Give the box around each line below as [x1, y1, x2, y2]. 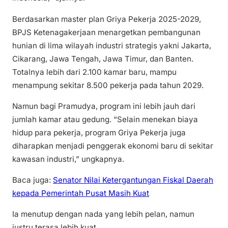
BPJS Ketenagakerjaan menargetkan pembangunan [12, 27, 201, 37]
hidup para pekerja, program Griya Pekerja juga [12, 127, 186, 137]
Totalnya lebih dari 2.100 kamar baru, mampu [12, 67, 177, 77]
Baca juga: [12, 175, 53, 185]
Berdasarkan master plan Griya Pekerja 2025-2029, [12, 14, 201, 24]
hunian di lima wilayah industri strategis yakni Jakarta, [12, 40, 211, 50]
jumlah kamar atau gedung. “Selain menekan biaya [12, 114, 198, 124]
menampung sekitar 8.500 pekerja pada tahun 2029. [12, 80, 204, 90]
